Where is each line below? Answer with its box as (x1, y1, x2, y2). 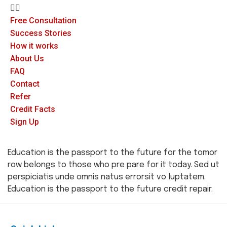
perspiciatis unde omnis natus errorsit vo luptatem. (8, 173, 206, 181)
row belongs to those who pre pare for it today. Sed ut (8, 161, 219, 169)
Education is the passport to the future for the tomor (8, 148, 217, 157)
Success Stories (10, 28, 71, 38)
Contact (10, 79, 40, 89)
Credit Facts (10, 104, 55, 114)
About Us (10, 54, 44, 63)
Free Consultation (10, 16, 77, 25)
